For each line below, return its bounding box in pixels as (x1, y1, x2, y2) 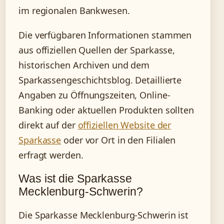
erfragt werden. (18, 148, 83, 161)
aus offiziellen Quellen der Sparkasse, (18, 43, 175, 56)
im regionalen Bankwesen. (18, 4, 130, 16)
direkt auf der (18, 118, 78, 131)
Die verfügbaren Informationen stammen (18, 28, 192, 41)
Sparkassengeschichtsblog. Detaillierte (18, 73, 182, 86)
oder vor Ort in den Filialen (61, 133, 176, 146)
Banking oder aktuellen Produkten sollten (18, 103, 194, 116)
